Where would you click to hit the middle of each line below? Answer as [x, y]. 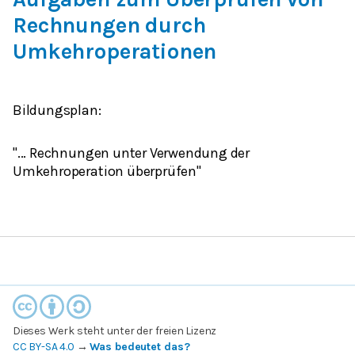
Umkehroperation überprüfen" [107, 171]
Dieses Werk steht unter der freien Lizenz [115, 331]
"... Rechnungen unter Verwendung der [132, 153]
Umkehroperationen [115, 51]
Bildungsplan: [57, 110]
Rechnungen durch [109, 25]
